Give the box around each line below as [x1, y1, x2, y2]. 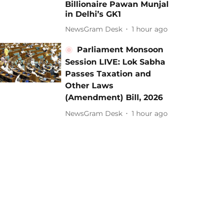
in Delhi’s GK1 [65, 9, 121, 19]
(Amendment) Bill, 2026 [65, 93, 163, 102]
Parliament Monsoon [77, 45, 164, 54]
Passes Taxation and [65, 69, 151, 78]
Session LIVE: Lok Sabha [65, 57, 166, 67]
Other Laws [65, 81, 114, 90]
